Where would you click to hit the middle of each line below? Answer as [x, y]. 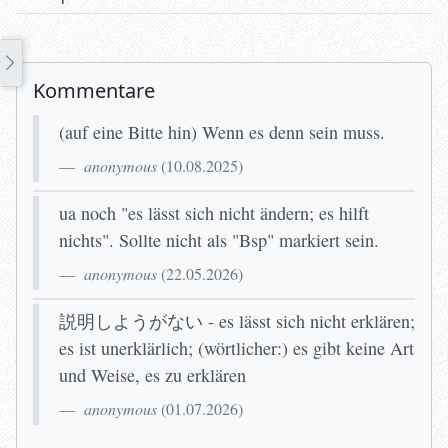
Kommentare [94, 91]
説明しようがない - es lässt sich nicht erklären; [237, 321]
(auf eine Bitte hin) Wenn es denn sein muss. [222, 132]
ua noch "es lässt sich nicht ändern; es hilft [214, 213]
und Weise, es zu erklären [152, 375]
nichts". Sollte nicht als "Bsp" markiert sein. [219, 240]
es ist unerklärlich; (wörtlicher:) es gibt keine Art [236, 348]
